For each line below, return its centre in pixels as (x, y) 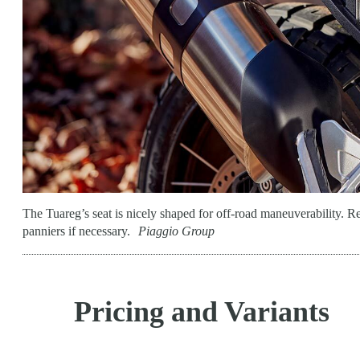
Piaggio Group (176, 231)
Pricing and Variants (202, 312)
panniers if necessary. (76, 231)
